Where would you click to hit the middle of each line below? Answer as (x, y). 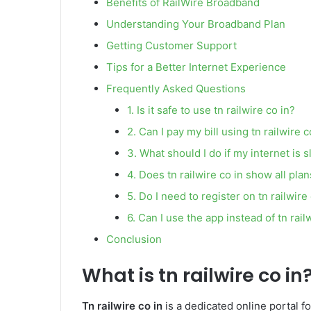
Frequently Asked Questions (176, 88)
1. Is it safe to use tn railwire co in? (211, 110)
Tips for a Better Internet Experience (196, 67)
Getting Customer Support (171, 45)
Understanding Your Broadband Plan (196, 24)
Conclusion (134, 239)
